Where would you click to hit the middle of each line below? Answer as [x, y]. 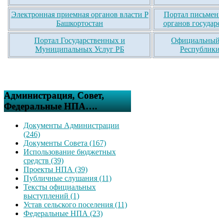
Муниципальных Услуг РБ [80, 49]
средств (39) [44, 160]
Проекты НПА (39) [55, 169]
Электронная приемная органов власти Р [80, 15]
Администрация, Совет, [54, 95]
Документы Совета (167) [65, 143]
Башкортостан [80, 23]
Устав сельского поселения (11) [75, 204]
